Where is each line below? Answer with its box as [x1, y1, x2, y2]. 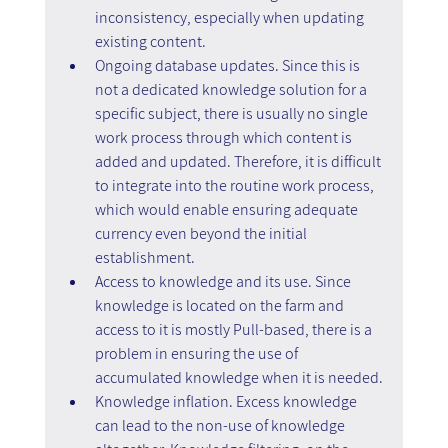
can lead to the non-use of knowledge [94, 415, 348, 437]
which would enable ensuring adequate [94, 199, 361, 221]
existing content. [94, 31, 206, 53]
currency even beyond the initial [94, 223, 310, 245]
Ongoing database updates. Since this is [94, 55, 363, 77]
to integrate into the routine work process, [94, 175, 377, 197]
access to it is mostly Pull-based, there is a [94, 319, 375, 341]
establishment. [94, 247, 195, 269]
